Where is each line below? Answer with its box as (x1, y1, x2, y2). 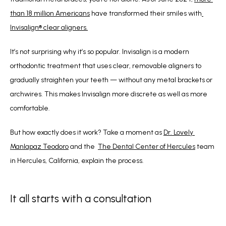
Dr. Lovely (163, 128, 193, 137)
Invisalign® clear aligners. (10, 23, 88, 32)
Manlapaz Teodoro (10, 142, 69, 151)
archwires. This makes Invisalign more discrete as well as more (10, 90, 207, 98)
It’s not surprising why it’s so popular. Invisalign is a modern (10, 47, 189, 56)
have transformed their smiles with (90, 9, 202, 18)
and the (69, 142, 98, 151)
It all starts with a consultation (10, 192, 151, 205)
